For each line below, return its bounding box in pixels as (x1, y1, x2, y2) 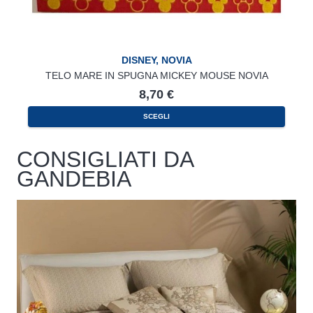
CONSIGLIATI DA (17, 146, 193, 172)
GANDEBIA (17, 166, 131, 191)
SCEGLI (143, 112, 170, 120)
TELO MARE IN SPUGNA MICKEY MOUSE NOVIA (45, 70, 268, 82)
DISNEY (121, 54, 156, 66)
